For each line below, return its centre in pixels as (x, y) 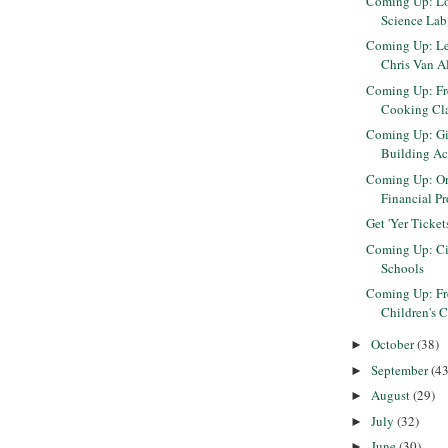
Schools (403, 267)
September (400, 369)
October (393, 344)
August (391, 395)
